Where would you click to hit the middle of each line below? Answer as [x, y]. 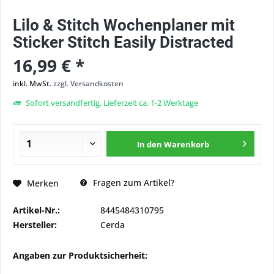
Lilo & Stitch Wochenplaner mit [124, 25]
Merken [43, 183]
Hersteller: [35, 225]
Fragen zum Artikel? [132, 183]
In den [150, 144]
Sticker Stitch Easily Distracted [123, 42]
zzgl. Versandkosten [88, 83]
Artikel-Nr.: [36, 210]
